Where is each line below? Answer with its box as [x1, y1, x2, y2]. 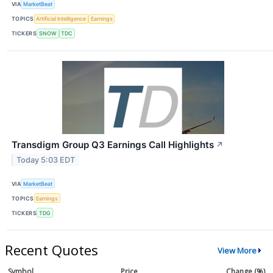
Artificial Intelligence [36, 15, 87, 23]
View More [217, 244, 257, 256]
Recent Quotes [5, 241, 98, 260]
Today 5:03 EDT [16, 155, 76, 165]
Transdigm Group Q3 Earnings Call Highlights [12, 138, 214, 151]
